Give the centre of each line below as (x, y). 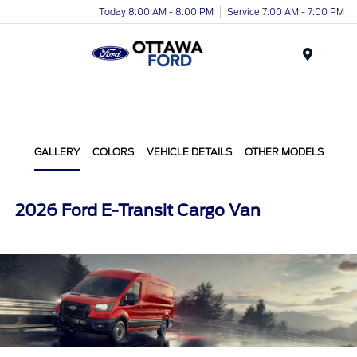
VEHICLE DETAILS (189, 152)
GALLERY (57, 152)
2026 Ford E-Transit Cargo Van (138, 210)
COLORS (113, 152)
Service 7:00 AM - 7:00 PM (286, 12)
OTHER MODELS (284, 152)
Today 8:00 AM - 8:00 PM (156, 12)
